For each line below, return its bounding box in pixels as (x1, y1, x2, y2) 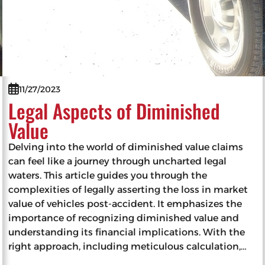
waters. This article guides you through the (8, 169, 208, 181)
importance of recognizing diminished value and (8, 212, 240, 224)
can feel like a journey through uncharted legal (8, 155, 227, 167)
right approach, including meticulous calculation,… (8, 240, 247, 252)
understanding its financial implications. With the (8, 226, 245, 238)
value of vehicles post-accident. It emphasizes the (8, 198, 243, 209)
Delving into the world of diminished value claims (8, 141, 244, 153)
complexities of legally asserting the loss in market (8, 183, 248, 195)
